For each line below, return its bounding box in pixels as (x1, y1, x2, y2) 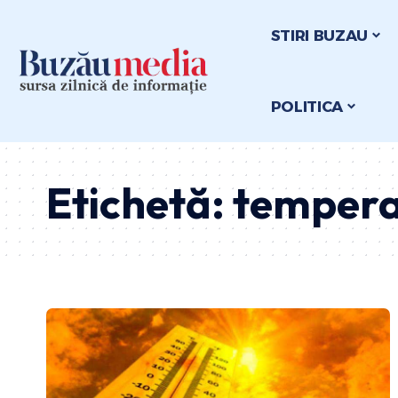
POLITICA (270, 97, 344, 115)
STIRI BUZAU (270, 26, 369, 44)
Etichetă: (46, 176, 233, 229)
